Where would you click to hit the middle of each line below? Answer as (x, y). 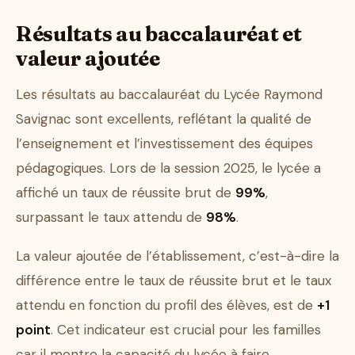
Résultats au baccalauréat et (159, 34)
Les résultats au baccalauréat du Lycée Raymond (169, 95)
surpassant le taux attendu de (111, 218)
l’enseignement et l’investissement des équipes (164, 144)
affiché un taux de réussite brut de (126, 193)
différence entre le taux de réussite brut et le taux (174, 281)
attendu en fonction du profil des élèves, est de (166, 305)
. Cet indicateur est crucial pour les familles (186, 330)
